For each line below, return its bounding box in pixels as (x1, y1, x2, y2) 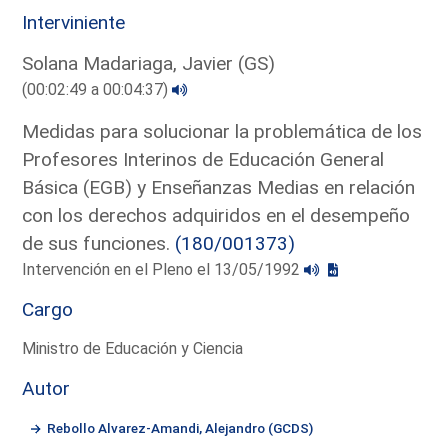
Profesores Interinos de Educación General (22, 147, 385, 171)
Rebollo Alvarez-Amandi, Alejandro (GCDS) (47, 419, 314, 436)
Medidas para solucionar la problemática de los (22, 119, 423, 143)
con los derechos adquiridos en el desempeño (22, 203, 411, 227)
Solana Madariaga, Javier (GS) (22, 51, 276, 75)
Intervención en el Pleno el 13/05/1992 (22, 259, 305, 279)
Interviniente (22, 10, 126, 34)
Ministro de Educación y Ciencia (22, 338, 244, 358)
